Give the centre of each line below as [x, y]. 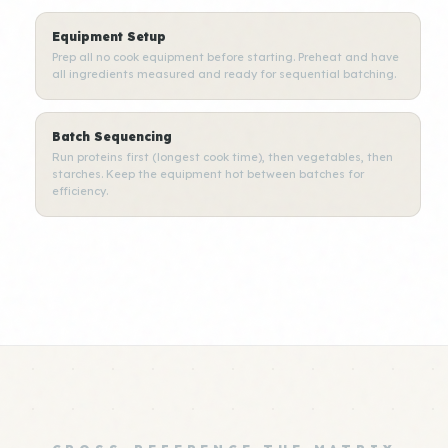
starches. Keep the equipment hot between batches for [207, 174]
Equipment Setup [108, 36]
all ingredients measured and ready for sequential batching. [223, 74]
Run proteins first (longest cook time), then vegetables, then [222, 157]
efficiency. [79, 191]
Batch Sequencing [111, 136]
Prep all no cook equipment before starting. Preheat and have [225, 57]
